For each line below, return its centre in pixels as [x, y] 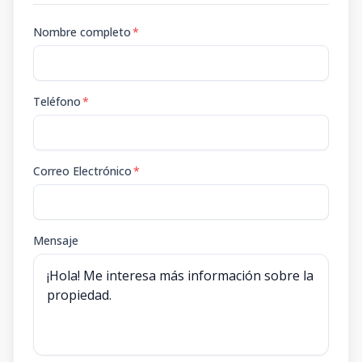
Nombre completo [82, 32]
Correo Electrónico [82, 171]
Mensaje [56, 240]
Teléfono [57, 101]
